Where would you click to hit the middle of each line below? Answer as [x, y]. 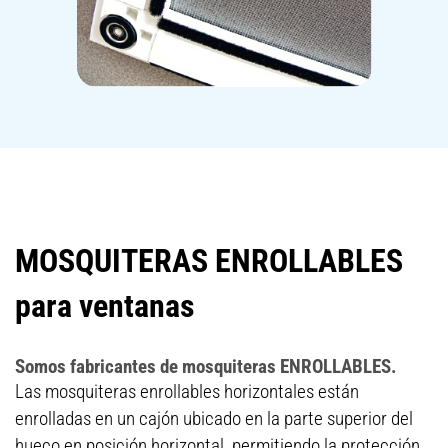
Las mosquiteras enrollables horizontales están [187, 391]
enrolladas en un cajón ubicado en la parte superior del [214, 418]
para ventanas [105, 306]
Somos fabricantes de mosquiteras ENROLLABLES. [206, 366]
